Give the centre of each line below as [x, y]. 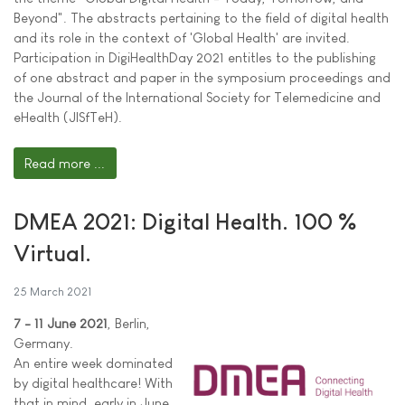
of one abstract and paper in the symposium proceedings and [202, 77]
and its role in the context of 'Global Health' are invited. [182, 37]
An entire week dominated [93, 363]
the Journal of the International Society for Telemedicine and [197, 97]
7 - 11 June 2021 [61, 324]
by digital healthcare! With [93, 383]
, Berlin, [129, 324]
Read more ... [65, 163]
